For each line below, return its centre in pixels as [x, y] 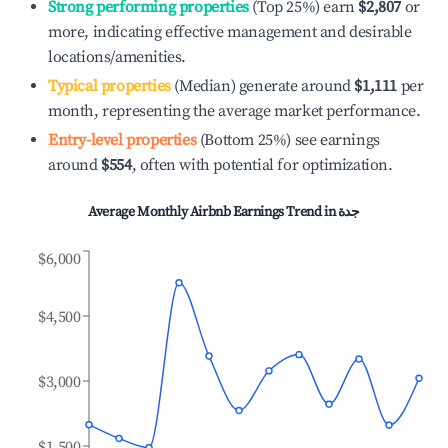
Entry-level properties [122, 140]
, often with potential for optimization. [262, 165]
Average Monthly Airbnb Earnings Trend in [213, 212]
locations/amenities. [117, 57]
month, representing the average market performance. [234, 111]
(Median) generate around [260, 86]
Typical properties [109, 86]
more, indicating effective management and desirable [230, 32]
